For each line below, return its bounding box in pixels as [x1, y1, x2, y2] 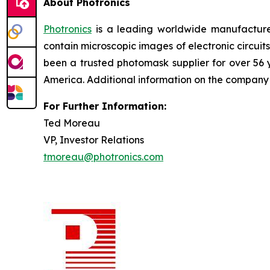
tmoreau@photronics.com [43, 151, 163, 163]
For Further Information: [43, 100, 166, 112]
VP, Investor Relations [43, 134, 144, 146]
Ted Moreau [43, 117, 100, 129]
